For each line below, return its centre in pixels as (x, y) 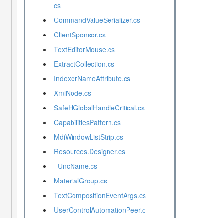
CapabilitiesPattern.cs (87, 122)
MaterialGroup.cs (80, 181)
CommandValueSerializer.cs (97, 20)
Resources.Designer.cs (89, 152)
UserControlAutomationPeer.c (100, 210)
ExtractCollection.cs (84, 64)
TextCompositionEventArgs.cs (100, 195)
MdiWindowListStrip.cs (88, 137)
